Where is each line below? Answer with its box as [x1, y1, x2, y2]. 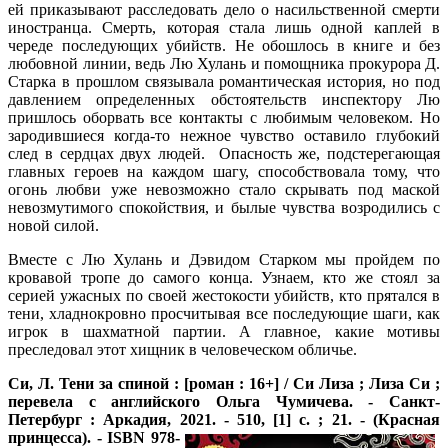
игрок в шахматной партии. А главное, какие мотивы [8, 322, 440, 340]
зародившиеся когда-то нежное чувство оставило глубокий [8, 126, 440, 144]
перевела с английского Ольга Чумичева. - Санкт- [8, 392, 440, 410]
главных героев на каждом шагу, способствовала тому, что [8, 162, 440, 180]
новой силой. [8, 216, 99, 234]
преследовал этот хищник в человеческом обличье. [8, 340, 357, 358]
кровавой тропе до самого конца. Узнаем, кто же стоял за [8, 268, 440, 286]
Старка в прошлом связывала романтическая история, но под [8, 72, 440, 90]
